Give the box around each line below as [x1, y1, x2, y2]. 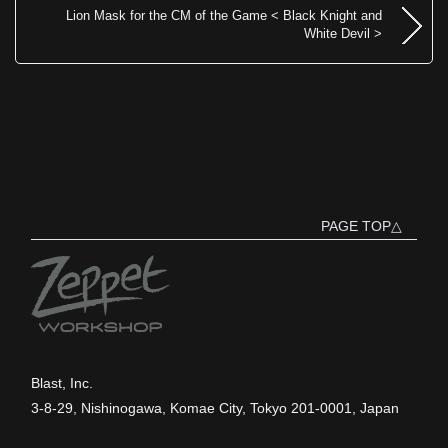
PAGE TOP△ [321, 217, 403, 234]
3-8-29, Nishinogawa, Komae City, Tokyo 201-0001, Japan [30, 399, 399, 416]
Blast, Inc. [30, 374, 93, 391]
